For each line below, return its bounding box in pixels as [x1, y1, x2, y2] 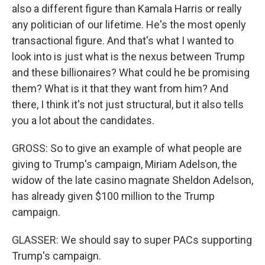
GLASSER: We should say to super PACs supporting [12, 234, 252, 246]
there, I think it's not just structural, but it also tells [12, 98, 244, 111]
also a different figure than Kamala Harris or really [12, 2, 242, 15]
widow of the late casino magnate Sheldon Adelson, [12, 174, 253, 186]
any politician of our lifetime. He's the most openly [12, 18, 246, 31]
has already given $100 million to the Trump [12, 190, 215, 202]
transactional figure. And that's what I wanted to [12, 34, 234, 47]
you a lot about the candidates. [12, 114, 154, 127]
